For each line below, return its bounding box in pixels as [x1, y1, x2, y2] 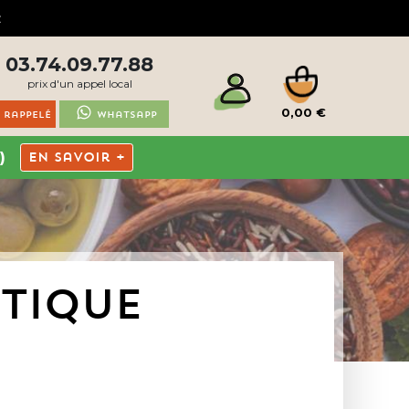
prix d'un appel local [26, 77, 132, 90]
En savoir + [27, 149, 125, 165]
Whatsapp [97, 108, 158, 121]
